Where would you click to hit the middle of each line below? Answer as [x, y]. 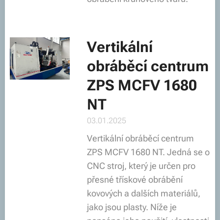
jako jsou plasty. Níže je [132, 207]
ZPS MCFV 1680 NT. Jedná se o [148, 152]
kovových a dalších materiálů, [143, 193]
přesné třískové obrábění [135, 179]
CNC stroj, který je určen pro [141, 166]
